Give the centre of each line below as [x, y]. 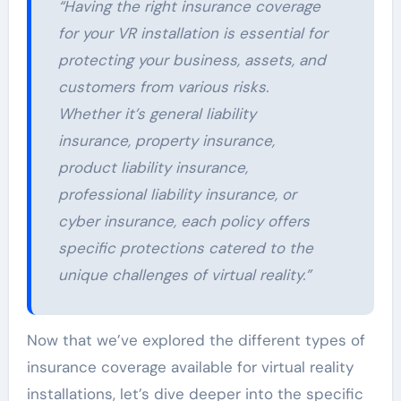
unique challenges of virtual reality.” [184, 275]
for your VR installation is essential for [192, 34]
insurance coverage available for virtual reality [190, 367]
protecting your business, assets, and [192, 60]
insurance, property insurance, [166, 141]
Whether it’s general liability [157, 114]
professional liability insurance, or [177, 195]
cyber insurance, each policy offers [183, 222]
